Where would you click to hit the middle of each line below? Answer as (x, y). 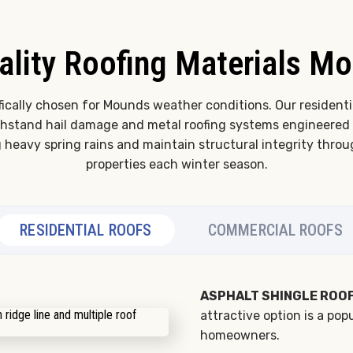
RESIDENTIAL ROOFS (86, 230)
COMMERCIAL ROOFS (275, 230)
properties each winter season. (176, 165)
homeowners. (240, 336)
